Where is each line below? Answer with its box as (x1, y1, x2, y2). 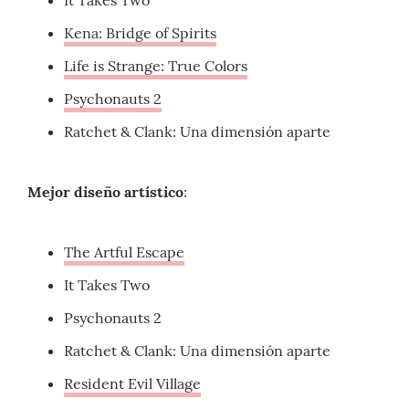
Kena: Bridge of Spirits (64, 24, 216, 43)
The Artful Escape (64, 243, 184, 262)
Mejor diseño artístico (27, 183, 184, 202)
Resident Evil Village (64, 374, 201, 393)
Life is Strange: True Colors (64, 57, 247, 76)
